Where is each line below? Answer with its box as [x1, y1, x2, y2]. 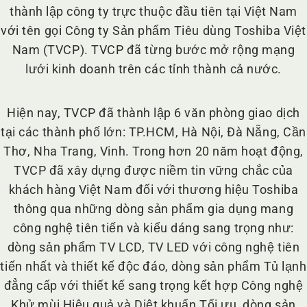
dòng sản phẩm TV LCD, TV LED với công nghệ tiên [7, 240, 300, 255]
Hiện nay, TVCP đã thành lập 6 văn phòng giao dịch [7, 106, 300, 121]
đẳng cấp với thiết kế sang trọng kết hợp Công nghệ [3, 278, 304, 293]
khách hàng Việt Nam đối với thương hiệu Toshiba [8, 182, 299, 197]
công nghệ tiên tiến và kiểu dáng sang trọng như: [13, 221, 294, 236]
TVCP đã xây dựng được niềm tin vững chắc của [14, 163, 293, 178]
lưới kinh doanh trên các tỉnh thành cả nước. [25, 62, 282, 77]
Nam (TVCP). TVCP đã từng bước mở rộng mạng [12, 42, 295, 58]
